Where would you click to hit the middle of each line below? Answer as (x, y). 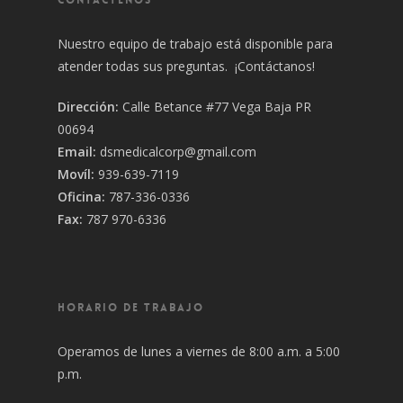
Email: (77, 151)
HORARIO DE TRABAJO (131, 307)
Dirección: (88, 106)
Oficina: (81, 196)
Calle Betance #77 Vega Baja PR (215, 106)
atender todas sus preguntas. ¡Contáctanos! (186, 66)
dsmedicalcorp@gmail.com (176, 151)
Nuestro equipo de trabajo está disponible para (195, 43)
